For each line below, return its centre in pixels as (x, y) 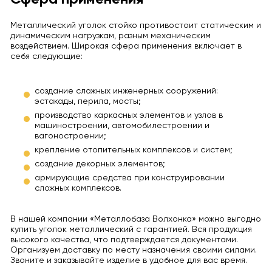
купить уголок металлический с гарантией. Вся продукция (131, 230)
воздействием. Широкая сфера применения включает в (126, 46)
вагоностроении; (70, 136)
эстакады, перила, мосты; (87, 102)
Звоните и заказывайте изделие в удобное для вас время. (128, 261)
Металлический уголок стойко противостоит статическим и (135, 26)
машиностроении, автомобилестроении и (122, 126)
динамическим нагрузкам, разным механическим (110, 36)
